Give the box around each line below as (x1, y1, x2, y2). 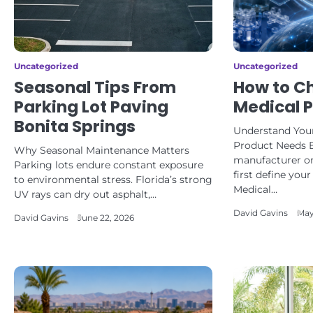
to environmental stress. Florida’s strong (14, 173, 212, 186)
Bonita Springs (14, 115, 136, 138)
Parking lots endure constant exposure (14, 159, 203, 171)
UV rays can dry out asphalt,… (14, 188, 156, 201)
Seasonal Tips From (14, 76, 176, 99)
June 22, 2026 (78, 213, 134, 223)
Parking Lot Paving (14, 96, 168, 118)
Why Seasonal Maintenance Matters (14, 144, 189, 156)
